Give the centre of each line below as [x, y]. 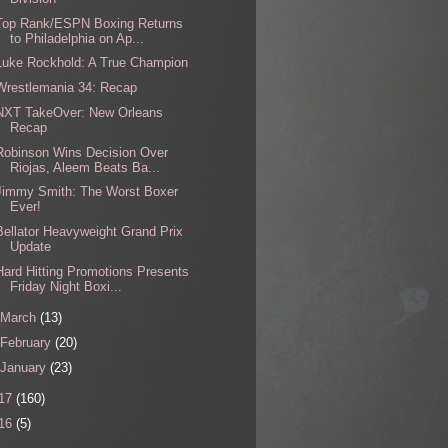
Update [31, 247]
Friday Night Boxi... [66, 286]
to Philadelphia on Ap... [77, 38]
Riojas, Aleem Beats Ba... [85, 167]
